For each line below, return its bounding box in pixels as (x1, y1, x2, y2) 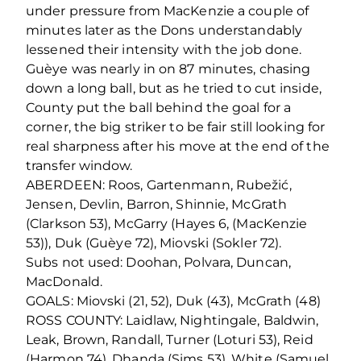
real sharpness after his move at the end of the (26, 138, 330, 154)
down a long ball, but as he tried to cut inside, (26, 80, 322, 96)
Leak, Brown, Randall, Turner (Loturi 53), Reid (26, 331, 313, 347)
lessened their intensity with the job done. (26, 41, 302, 57)
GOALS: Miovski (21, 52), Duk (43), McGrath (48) (26, 293, 321, 309)
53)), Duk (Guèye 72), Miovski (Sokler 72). (26, 234, 282, 251)
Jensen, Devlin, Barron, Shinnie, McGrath (26, 196, 288, 212)
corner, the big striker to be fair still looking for (26, 118, 326, 135)
